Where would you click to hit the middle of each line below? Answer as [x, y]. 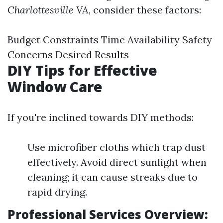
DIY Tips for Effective [82, 70]
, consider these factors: [145, 10]
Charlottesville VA [48, 10]
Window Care [55, 87]
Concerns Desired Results [68, 55]
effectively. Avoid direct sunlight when [117, 162]
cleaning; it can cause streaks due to [112, 177]
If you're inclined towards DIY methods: [101, 117]
